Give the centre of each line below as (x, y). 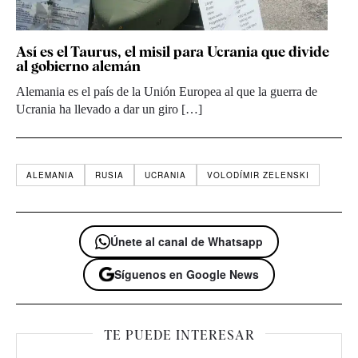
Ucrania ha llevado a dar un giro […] (109, 109)
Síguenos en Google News (187, 274)
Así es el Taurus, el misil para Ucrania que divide (173, 51)
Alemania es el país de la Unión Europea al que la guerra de (167, 91)
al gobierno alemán (78, 66)
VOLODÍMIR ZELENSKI (258, 175)
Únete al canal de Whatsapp (187, 241)
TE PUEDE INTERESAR (179, 335)
